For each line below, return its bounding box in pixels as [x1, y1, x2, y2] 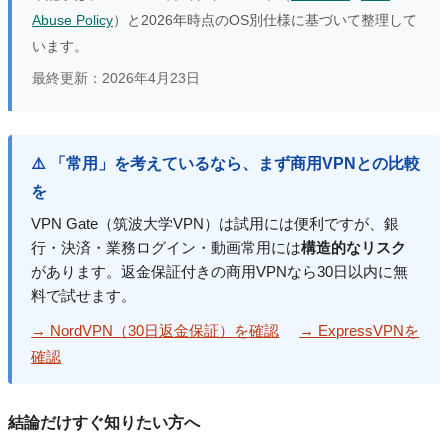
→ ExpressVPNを [299, 322, 420, 339]
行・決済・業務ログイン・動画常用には [31, 240, 302, 257]
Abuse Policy [32, 12, 113, 29]
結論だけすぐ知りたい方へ [8, 414, 200, 432]
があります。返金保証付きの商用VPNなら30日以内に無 [31, 264, 409, 281]
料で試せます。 [31, 288, 137, 305]
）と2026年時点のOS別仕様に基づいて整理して [113, 12, 417, 29]
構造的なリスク [301, 240, 407, 257]
